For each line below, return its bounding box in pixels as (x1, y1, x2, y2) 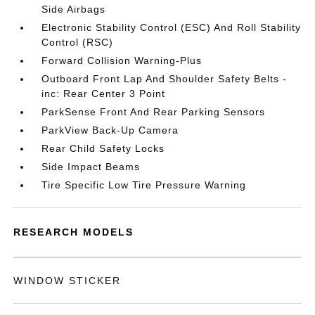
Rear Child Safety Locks (41, 143, 165, 154)
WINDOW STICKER (13, 275, 122, 286)
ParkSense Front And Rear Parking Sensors (41, 106, 266, 117)
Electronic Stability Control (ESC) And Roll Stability (41, 22, 302, 33)
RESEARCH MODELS (13, 226, 134, 238)
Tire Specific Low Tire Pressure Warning (41, 179, 247, 191)
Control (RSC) (41, 37, 114, 48)
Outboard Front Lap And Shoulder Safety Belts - (41, 73, 288, 84)
